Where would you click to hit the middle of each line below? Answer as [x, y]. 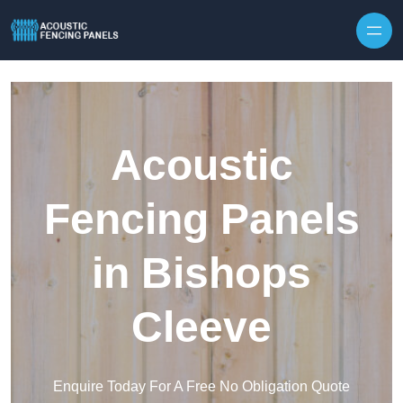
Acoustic [201, 166]
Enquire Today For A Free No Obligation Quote [201, 387]
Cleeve [201, 327]
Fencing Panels [201, 219]
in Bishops [201, 273]
